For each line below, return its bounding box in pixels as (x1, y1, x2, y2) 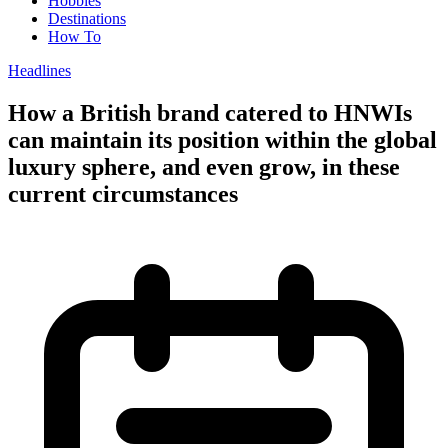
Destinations (48, 10, 126, 27)
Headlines (8, 62, 71, 79)
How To (48, 28, 101, 45)
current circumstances (8, 180, 238, 207)
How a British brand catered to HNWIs (8, 99, 412, 126)
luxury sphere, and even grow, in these (8, 153, 400, 180)
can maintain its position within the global (8, 126, 437, 153)
